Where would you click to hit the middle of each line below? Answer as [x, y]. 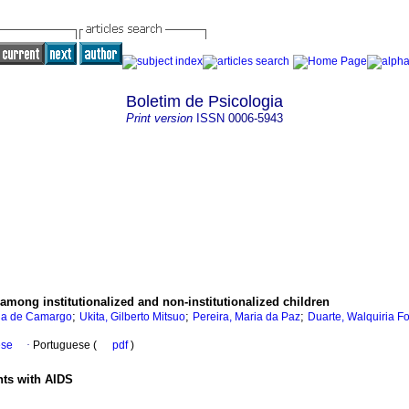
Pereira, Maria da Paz [246, 317]
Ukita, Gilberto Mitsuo [132, 317]
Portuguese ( [66, 346]
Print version [159, 118]
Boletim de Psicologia [204, 101]
